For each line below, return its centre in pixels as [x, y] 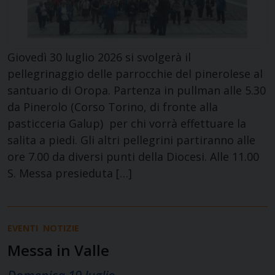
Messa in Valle [58, 250]
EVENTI [23, 228]
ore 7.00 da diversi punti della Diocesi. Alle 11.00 [133, 157]
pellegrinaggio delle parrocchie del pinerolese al [135, 74]
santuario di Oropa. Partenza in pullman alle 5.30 [137, 90]
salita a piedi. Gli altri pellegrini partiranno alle [131, 140]
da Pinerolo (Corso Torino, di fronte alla [113, 107]
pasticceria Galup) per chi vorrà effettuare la [127, 123]
